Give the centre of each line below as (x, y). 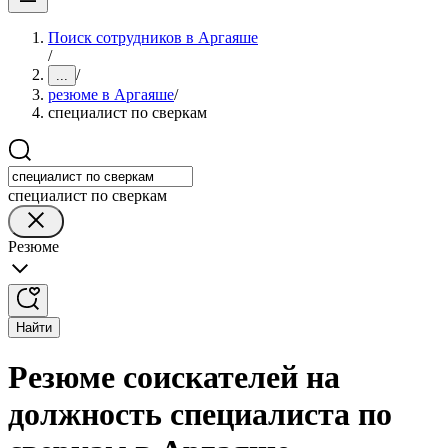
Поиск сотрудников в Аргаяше (153, 37)
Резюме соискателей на (174, 377)
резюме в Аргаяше (111, 94)
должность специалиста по (200, 414)
